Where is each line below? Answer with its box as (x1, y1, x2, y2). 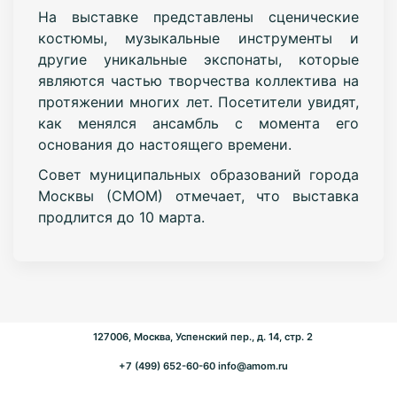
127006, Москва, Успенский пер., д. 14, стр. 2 (93, 330, 313, 343)
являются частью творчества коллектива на (37, 71, 360, 90)
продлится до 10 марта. (37, 207, 205, 226)
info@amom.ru (217, 359, 288, 372)
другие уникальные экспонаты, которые (37, 50, 360, 68)
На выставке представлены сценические (37, 7, 360, 26)
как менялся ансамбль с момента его (37, 113, 360, 132)
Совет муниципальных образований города (37, 165, 360, 183)
